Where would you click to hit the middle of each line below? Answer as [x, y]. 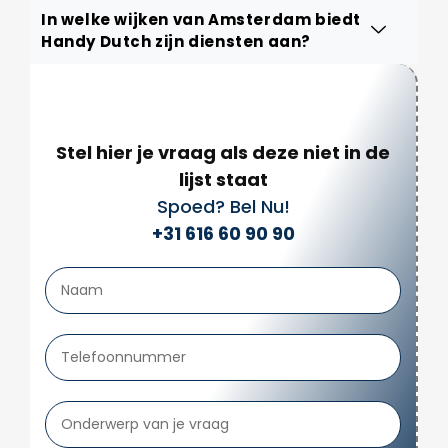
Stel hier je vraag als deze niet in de [223, 152]
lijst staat [223, 179]
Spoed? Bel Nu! [223, 206]
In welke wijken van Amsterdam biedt [201, 19]
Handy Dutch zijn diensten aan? [176, 41]
